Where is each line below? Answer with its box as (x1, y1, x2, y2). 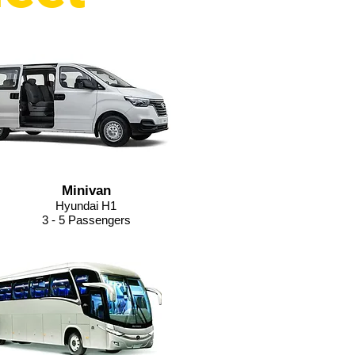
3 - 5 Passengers (41, 213, 131, 227)
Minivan (61, 183, 111, 198)
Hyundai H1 (55, 199, 116, 212)
